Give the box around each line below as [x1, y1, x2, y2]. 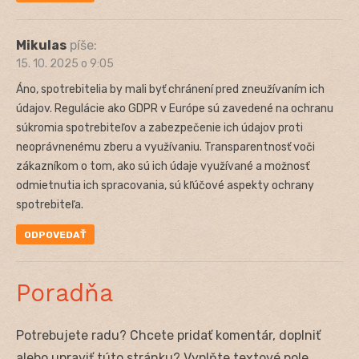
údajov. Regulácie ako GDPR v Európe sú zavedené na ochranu [16, 101, 333, 115]
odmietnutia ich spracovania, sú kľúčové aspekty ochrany [16, 178, 314, 192]
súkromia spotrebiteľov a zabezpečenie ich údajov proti [16, 120, 303, 135]
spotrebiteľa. [16, 197, 83, 212]
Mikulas [16, 37, 67, 53]
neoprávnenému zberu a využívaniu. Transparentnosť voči [16, 139, 315, 154]
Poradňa [16, 278, 113, 307]
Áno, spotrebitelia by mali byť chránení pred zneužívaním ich [16, 82, 325, 96]
